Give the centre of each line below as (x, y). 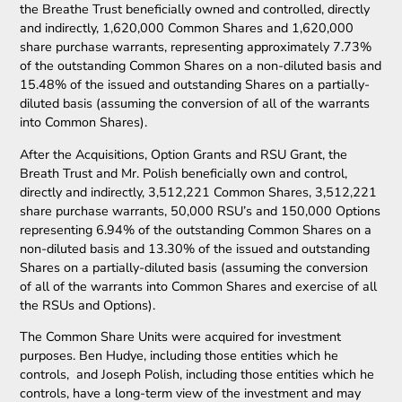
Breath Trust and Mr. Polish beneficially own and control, (184, 173)
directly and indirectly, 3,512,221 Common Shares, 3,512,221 (199, 192)
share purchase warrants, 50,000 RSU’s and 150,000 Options (201, 210)
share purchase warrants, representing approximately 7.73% (196, 47)
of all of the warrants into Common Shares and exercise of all (199, 286)
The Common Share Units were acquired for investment (181, 337)
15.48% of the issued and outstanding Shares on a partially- (195, 85)
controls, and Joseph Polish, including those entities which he (197, 375)
